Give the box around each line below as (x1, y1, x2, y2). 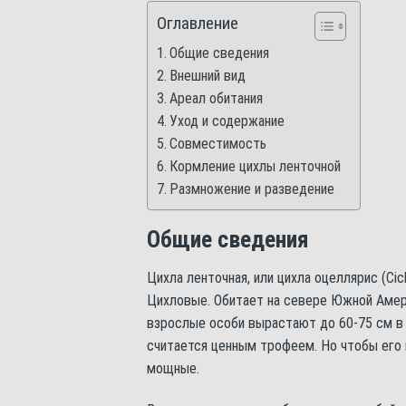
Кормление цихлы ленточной (169, 158, 342, 175)
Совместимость (169, 135, 267, 152)
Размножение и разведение (169, 180, 335, 198)
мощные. (147, 359, 199, 377)
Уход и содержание (169, 112, 285, 130)
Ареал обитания (169, 90, 264, 107)
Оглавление (157, 13, 238, 34)
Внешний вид (169, 67, 246, 84)
